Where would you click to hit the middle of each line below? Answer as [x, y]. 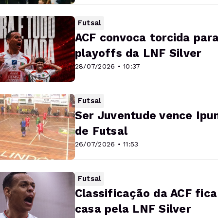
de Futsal [101, 131]
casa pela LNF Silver [133, 209]
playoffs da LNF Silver [138, 53]
